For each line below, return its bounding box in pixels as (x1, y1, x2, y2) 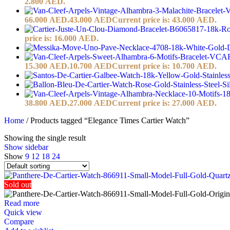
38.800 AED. (25, 98, 69, 107)
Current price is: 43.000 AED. (112, 15, 217, 24)
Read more (4, 198, 40, 207)
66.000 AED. (25, 15, 69, 24)
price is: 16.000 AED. (25, 33, 99, 43)
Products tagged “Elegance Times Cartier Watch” (30, 116, 189, 125)
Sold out (4, 180, 31, 189)
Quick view (4, 207, 42, 217)
